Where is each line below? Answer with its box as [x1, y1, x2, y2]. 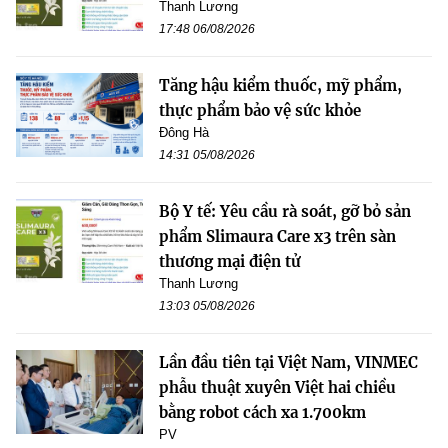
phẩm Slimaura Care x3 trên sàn [159, 226, 396, 246]
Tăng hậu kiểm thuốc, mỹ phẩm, [159, 75, 402, 95]
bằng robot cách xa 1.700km [159, 402, 366, 422]
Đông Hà [159, 124, 209, 140]
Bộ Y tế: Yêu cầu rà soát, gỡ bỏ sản [159, 201, 411, 221]
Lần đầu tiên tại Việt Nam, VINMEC [159, 352, 418, 372]
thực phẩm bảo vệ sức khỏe [159, 100, 361, 120]
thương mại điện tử [159, 251, 301, 271]
